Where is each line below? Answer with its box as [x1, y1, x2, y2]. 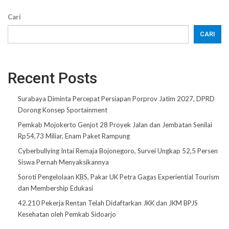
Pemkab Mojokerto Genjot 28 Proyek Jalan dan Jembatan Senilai [18, 120, 212, 129]
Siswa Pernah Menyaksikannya [18, 157, 109, 166]
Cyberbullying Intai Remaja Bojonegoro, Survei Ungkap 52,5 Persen [18, 146, 218, 155]
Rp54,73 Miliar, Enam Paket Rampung [18, 131, 130, 140]
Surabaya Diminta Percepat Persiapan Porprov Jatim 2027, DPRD [18, 94, 215, 103]
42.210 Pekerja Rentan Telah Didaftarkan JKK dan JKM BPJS [18, 198, 198, 207]
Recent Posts [8, 68, 97, 87]
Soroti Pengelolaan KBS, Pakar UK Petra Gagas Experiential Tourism [18, 172, 219, 181]
